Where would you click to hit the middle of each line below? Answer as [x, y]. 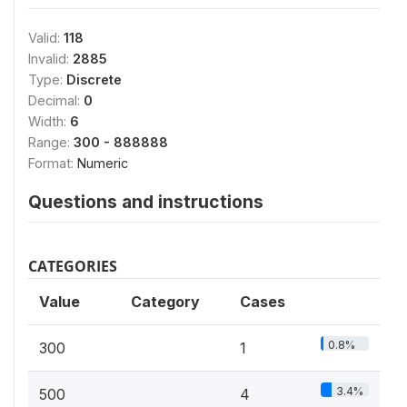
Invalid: [50, 59]
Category [165, 302]
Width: [49, 121]
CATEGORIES [73, 266]
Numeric [103, 163]
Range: [51, 142]
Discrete [94, 79]
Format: [53, 163]
